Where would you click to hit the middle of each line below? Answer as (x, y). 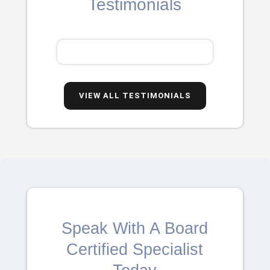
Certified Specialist (135, 249)
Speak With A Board (135, 228)
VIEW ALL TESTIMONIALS (135, 95)
